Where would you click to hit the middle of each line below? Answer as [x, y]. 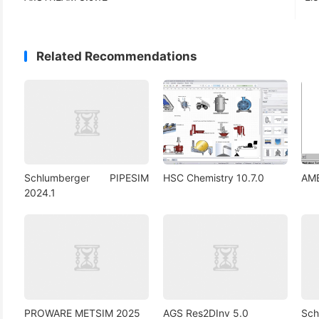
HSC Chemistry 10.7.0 [213, 178]
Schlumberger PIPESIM [87, 178]
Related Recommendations [117, 56]
